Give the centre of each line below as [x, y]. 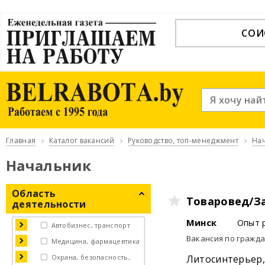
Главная [21, 140]
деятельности [49, 204]
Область [34, 193]
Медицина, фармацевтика [96, 241]
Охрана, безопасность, [91, 257]
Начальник [49, 165]
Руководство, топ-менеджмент [183, 140]
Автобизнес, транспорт [91, 225]
